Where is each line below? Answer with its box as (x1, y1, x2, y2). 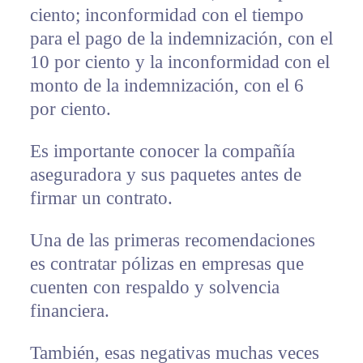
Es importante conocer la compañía (29, 141, 295, 162)
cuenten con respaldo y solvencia (29, 277, 280, 298)
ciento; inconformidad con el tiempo (29, 5, 304, 26)
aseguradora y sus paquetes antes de (29, 164, 301, 186)
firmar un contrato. (29, 188, 173, 209)
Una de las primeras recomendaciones (29, 230, 315, 251)
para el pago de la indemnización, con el (29, 28, 333, 49)
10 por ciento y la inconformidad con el (29, 52, 330, 73)
